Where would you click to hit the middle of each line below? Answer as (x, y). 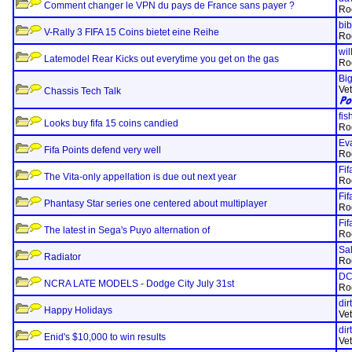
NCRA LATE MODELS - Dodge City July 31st (139, 284)
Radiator (62, 257)
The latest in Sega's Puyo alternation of (127, 230)
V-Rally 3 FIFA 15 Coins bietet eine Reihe (132, 32)
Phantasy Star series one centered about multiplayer (156, 203)
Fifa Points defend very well (103, 150)
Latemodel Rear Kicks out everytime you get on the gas (161, 59)
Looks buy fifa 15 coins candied (111, 123)
